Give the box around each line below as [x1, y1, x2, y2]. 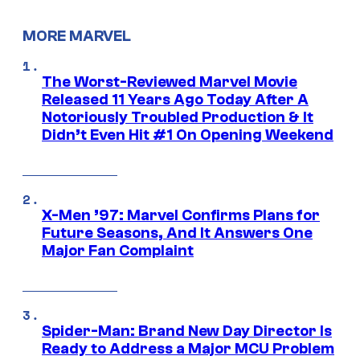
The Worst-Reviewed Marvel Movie [42, 73, 297, 92]
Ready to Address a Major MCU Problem [42, 340, 334, 358]
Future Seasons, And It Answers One [42, 224, 313, 243]
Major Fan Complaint [42, 242, 194, 260]
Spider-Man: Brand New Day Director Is [42, 322, 332, 341]
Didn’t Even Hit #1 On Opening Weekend [42, 126, 333, 145]
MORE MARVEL [22, 27, 131, 46]
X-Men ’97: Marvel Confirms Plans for [42, 207, 320, 225]
